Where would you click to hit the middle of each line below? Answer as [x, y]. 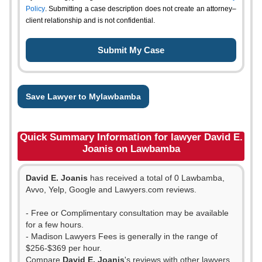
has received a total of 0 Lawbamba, [156, 178]
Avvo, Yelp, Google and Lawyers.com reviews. [111, 189]
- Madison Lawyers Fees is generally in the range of [122, 236]
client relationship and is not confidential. [90, 20]
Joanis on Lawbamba [131, 149]
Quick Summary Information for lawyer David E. [131, 137]
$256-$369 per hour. [64, 248]
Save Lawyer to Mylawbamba [83, 96]
